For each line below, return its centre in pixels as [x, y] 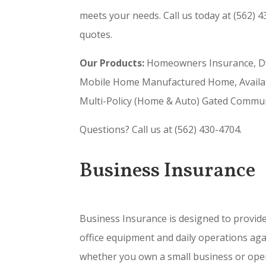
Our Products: [112, 63]
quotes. [96, 35]
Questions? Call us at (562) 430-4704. [161, 130]
